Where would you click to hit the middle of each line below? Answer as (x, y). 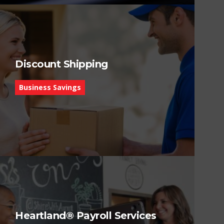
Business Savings (50, 87)
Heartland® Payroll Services (86, 215)
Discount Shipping (61, 64)
